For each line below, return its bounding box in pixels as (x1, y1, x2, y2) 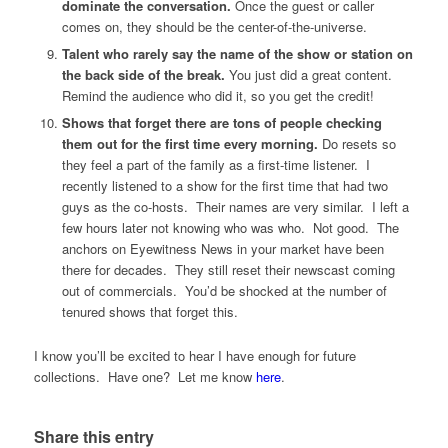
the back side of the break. (61, 65, 225, 85)
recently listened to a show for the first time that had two (61, 176, 388, 196)
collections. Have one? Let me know (33, 367, 256, 387)
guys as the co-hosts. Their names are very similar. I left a (61, 197, 409, 217)
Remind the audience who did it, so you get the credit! (61, 86, 374, 106)
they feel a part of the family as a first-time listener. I (61, 155, 370, 175)
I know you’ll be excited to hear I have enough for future (33, 346, 356, 366)
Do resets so (317, 134, 396, 154)
